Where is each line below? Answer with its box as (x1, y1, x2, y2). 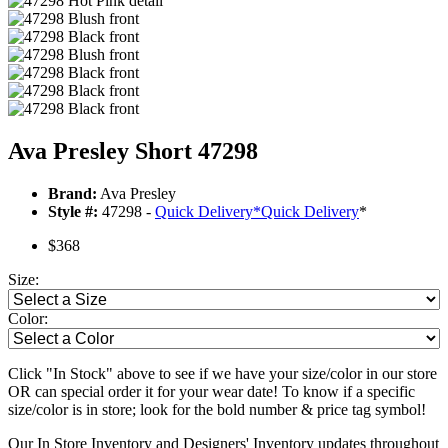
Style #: (48, 203, 98, 221)
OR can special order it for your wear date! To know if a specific (8, 383, 415, 401)
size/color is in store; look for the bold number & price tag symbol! (8, 401, 426, 419)
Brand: (48, 185, 97, 203)
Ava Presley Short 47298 (8, 138, 258, 165)
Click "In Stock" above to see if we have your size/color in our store (8, 365, 437, 383)
